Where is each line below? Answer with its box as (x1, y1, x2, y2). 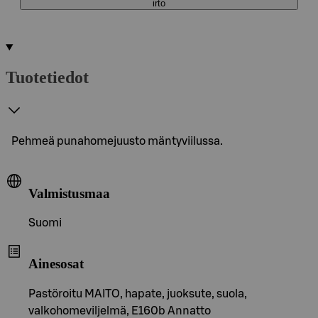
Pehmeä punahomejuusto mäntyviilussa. (11, 135, 223, 147)
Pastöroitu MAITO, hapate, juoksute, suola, (28, 287, 247, 300)
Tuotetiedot (6, 67, 89, 87)
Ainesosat (28, 256, 84, 271)
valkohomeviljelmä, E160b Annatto (28, 305, 211, 317)
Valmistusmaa (28, 185, 110, 201)
